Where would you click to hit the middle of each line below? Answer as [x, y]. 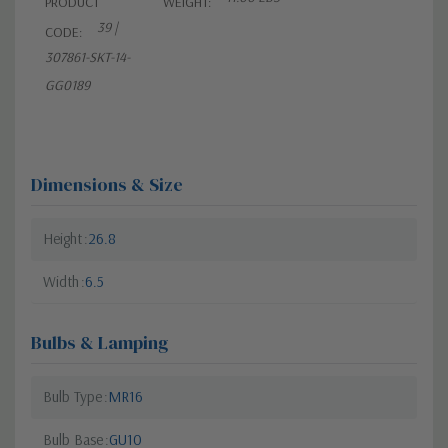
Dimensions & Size [107, 184]
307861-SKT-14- [87, 56]
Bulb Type [72, 396]
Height [62, 238]
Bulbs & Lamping [99, 342]
